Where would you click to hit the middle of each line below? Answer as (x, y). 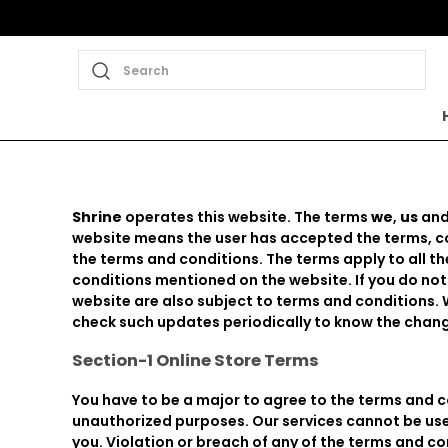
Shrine (97, 216)
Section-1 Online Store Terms (195, 361)
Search (146, 70)
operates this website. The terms (246, 216)
